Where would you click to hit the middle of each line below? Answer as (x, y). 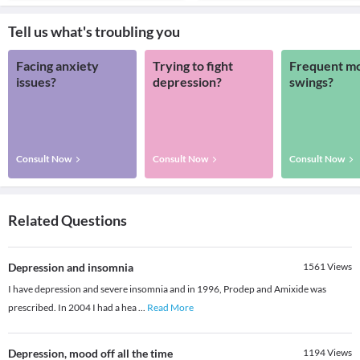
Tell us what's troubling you (94, 32)
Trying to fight (193, 66)
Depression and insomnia (71, 268)
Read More (170, 308)
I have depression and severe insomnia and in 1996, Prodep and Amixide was (167, 289)
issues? (36, 82)
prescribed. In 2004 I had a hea (73, 308)
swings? (311, 82)
